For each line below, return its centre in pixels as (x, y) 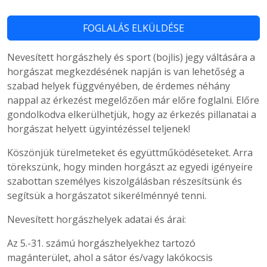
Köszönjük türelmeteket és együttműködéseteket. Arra (130, 152)
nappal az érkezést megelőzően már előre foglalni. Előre (133, 100)
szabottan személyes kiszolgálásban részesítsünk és (125, 181)
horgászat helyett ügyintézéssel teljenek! (99, 128)
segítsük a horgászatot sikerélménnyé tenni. (107, 195)
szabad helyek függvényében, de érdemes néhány (119, 86)
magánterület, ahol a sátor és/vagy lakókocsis (110, 257)
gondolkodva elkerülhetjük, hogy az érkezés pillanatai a (132, 114)
